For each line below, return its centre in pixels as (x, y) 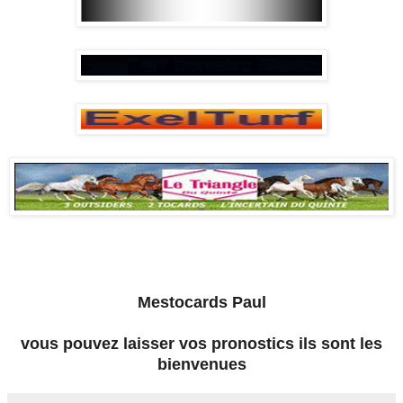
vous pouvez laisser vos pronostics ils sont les (201, 344)
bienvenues (201, 365)
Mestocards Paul (201, 303)
